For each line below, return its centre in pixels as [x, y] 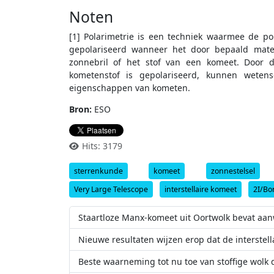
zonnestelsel [233, 171]
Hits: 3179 [102, 146]
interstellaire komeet [200, 189]
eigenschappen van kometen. [129, 88]
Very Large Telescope [111, 189]
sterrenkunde [98, 171]
